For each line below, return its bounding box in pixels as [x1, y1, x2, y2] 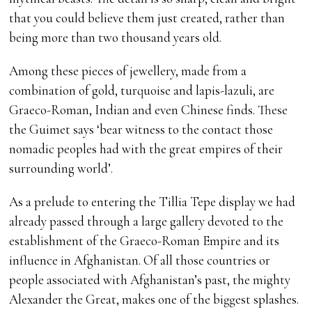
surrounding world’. [9, 160, 114, 177]
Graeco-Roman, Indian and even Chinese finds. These [9, 102, 288, 118]
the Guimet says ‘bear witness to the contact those [9, 121, 274, 138]
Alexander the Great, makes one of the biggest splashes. [9, 291, 299, 308]
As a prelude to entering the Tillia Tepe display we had [9, 194, 296, 210]
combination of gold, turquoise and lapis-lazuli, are [9, 82, 275, 99]
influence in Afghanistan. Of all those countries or [9, 252, 271, 269]
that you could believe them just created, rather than [9, 10, 286, 26]
